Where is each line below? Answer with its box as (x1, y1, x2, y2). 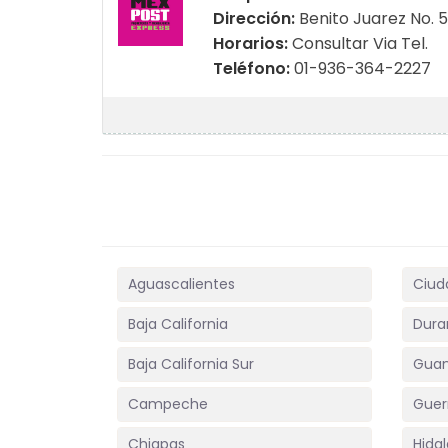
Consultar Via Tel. (291, 32, 428, 55)
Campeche (128, 394, 208, 414)
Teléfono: (212, 57, 294, 80)
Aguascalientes (128, 274, 235, 294)
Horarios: (212, 32, 292, 55)
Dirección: (212, 7, 299, 30)
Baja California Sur (128, 354, 254, 374)
